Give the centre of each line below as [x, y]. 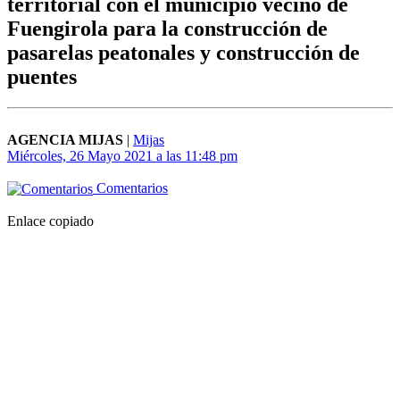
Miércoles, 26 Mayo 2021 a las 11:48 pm [122, 156]
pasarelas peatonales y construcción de [183, 53]
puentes [42, 77]
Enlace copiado [50, 221]
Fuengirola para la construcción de [167, 29]
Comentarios [130, 188]
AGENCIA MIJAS [65, 140]
